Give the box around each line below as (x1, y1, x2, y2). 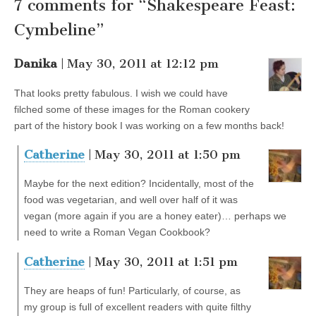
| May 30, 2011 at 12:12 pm (57, 56, 219, 71)
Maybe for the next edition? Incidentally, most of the (24, 178, 254, 190)
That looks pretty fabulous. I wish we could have (14, 87, 228, 99)
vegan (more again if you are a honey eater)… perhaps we (24, 210, 286, 222)
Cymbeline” (14, 20, 104, 39)
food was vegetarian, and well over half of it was (24, 194, 238, 206)
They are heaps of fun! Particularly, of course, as (24, 285, 241, 297)
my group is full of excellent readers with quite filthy (24, 301, 251, 313)
